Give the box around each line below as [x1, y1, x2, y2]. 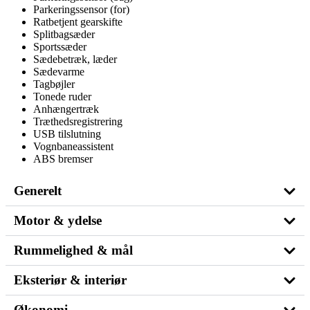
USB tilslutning [33, 127, 101, 140]
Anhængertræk [33, 102, 99, 115]
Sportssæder [33, 40, 86, 53]
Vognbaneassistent [33, 140, 113, 152]
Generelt [14, 183, 62, 198]
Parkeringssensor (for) [33, 3, 129, 15]
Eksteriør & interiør [14, 272, 127, 287]
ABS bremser [33, 152, 93, 165]
